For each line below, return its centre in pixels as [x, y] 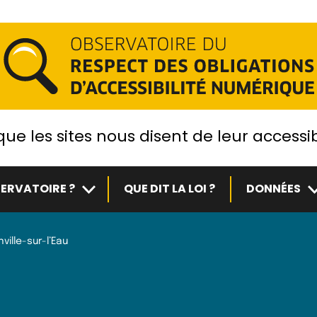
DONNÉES [273, 189]
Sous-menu [111, 186]
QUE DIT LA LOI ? [169, 189]
